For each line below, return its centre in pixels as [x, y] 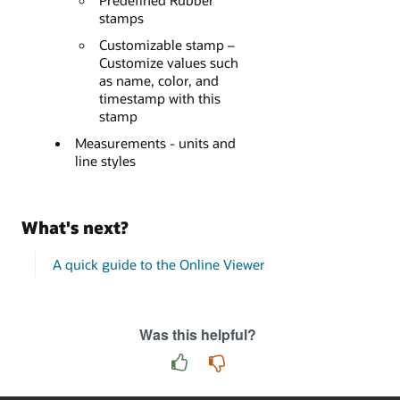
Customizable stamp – [167, 45]
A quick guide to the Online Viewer [158, 264]
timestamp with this [160, 99]
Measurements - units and [155, 143]
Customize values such [169, 63]
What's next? [75, 228]
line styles [105, 161]
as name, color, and [159, 81]
